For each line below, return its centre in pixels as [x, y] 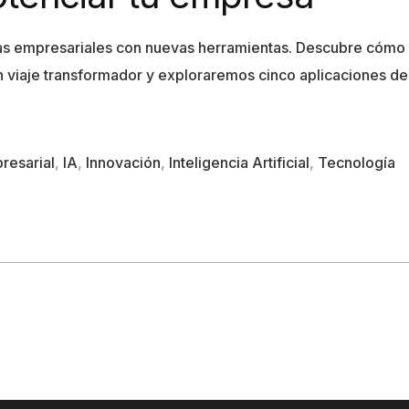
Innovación [123, 162]
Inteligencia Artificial [239, 162]
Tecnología [357, 162]
